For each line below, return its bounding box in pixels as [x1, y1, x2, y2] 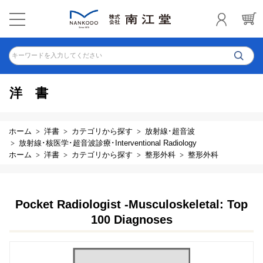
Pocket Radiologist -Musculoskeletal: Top [15, 198, 248, 211]
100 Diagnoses [90, 213, 173, 226]
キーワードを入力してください [12, 52, 102, 59]
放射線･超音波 [145, 127, 195, 136]
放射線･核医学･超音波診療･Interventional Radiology [19, 139, 197, 147]
